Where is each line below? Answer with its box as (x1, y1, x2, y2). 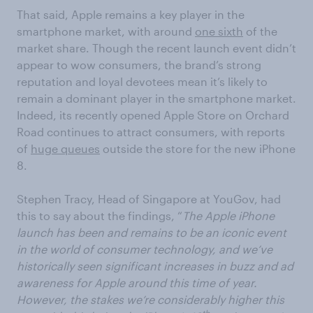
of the (243, 24, 277, 38)
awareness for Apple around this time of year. (17, 276, 257, 290)
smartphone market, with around (17, 24, 195, 38)
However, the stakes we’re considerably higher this (17, 293, 284, 307)
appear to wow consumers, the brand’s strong (17, 58, 261, 72)
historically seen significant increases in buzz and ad (17, 259, 293, 273)
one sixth (195, 24, 243, 38)
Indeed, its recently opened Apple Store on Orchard (17, 108, 289, 122)
